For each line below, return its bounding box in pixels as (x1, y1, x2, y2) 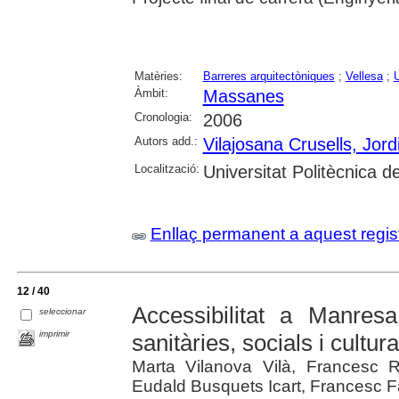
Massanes (202, 86, 284, 107)
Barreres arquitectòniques (202, 69, 335, 84)
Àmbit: (134, 86, 168, 101)
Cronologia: (134, 110, 192, 125)
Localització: (134, 162, 199, 176)
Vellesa (345, 69, 383, 84)
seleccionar (39, 306, 86, 317)
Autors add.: (134, 134, 198, 149)
